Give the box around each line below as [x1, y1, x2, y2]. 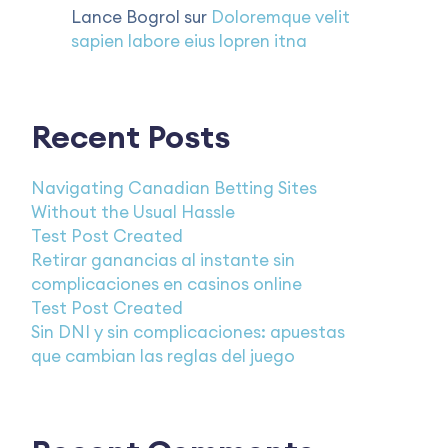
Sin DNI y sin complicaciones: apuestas [31, 321, 345, 343]
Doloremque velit [211, 6, 350, 28]
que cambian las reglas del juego [31, 345, 295, 367]
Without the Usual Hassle [31, 201, 235, 223]
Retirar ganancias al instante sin [31, 249, 295, 271]
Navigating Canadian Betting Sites [31, 177, 317, 199]
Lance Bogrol [71, 6, 180, 28]
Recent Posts [31, 116, 230, 157]
